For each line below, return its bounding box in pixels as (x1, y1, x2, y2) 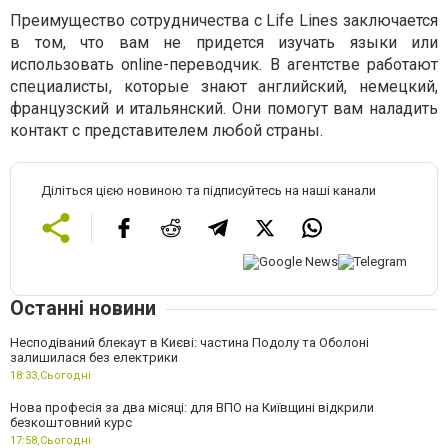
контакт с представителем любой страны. (10, 121, 323, 140)
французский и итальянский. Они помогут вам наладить (10, 99, 438, 118)
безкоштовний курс (10, 414, 132, 430)
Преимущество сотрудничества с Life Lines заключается (10, 11, 438, 30)
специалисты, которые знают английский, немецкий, (10, 77, 438, 96)
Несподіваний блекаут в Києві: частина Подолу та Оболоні (10, 334, 369, 350)
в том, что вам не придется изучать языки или (10, 33, 438, 52)
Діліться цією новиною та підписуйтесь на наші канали (41, 183, 376, 198)
